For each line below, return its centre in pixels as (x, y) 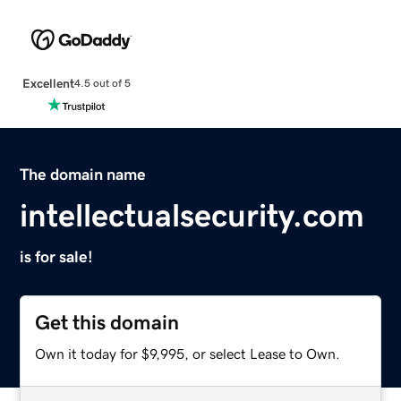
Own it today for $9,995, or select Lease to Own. (188, 353)
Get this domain (107, 322)
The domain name (83, 174)
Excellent (48, 83)
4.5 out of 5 (102, 84)
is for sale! (57, 256)
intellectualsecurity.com (192, 215)
